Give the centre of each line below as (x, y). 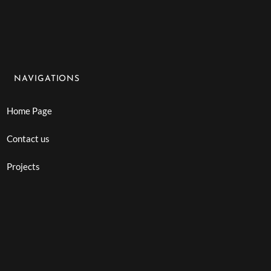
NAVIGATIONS (47, 79)
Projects (24, 166)
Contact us (28, 138)
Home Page (30, 110)
